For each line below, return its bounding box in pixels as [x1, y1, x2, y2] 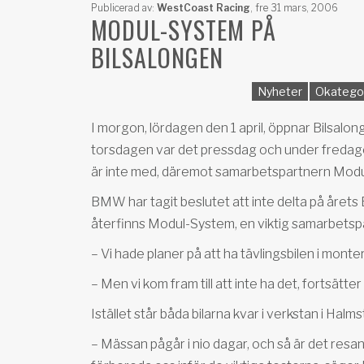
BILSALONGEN [91, 39, 223, 76]
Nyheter [258, 84, 302, 98]
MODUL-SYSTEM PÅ [91, 11, 276, 48]
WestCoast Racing [157, 2, 250, 14]
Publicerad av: [91, 2, 157, 14]
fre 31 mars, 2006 [253, 2, 338, 14]
